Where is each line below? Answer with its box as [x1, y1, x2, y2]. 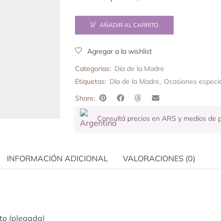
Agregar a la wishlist [87, 46, 152, 56]
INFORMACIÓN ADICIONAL [7, 153, 108, 163]
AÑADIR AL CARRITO [99, 21, 158, 29]
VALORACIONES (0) [123, 153, 195, 163]
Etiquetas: [75, 76, 106, 86]
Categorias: [75, 64, 111, 73]
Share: [75, 93, 95, 103]
